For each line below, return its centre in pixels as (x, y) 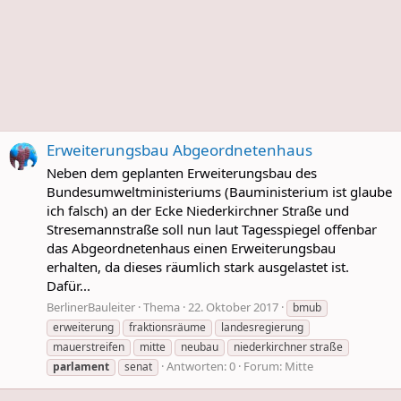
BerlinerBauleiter (91, 307)
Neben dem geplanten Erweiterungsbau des (182, 173)
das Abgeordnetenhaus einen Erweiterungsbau (191, 248)
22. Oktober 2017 (233, 307)
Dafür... (68, 286)
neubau (200, 346)
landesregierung (262, 327)
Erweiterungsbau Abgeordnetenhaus (179, 150)
